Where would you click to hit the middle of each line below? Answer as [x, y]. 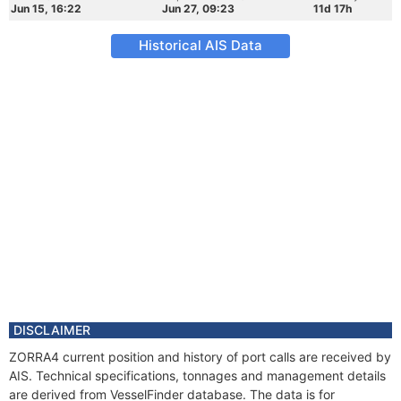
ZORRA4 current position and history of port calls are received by [200, 357]
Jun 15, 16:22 [46, 9]
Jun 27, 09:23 [198, 9]
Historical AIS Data [200, 45]
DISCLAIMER [52, 330]
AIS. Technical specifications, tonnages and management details [197, 375]
